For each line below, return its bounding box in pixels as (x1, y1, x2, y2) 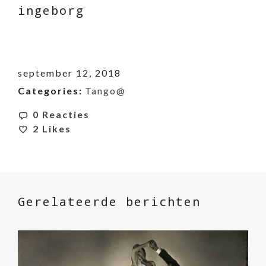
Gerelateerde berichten (18, 194, 201, 210)
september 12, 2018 (18, 67, 121, 79)
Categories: (18, 85, 83, 97)
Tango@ (85, 85, 126, 97)
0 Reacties (33, 109, 90, 121)
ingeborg (18, 2, 84, 18)
